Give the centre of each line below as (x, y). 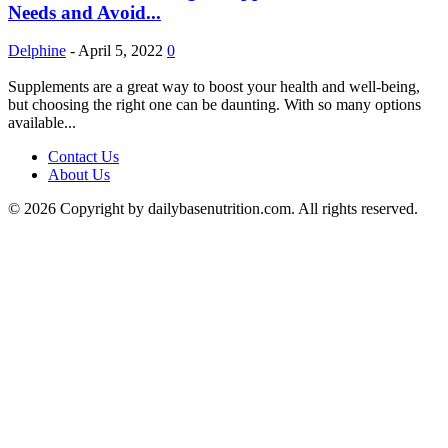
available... (42, 123)
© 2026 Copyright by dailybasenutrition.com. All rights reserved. (213, 209)
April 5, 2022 (120, 51)
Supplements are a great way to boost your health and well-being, (214, 87)
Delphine (37, 51)
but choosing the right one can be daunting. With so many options (214, 105)
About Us (79, 175)
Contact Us (83, 157)
